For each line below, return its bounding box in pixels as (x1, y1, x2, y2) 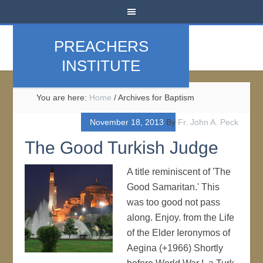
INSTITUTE (62, 57, 141, 75)
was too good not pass (127, 197, 221, 207)
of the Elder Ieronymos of (127, 228, 231, 238)
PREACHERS (53, 38, 149, 55)
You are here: (36, 93, 90, 102)
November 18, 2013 (89, 117, 164, 127)
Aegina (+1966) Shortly (127, 243, 224, 253)
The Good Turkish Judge (25, 138, 219, 157)
